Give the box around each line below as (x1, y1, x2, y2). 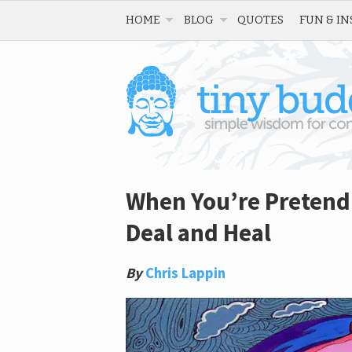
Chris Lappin (145, 264, 225, 282)
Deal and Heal (126, 217, 271, 248)
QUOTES (237, 13, 284, 27)
